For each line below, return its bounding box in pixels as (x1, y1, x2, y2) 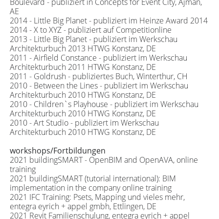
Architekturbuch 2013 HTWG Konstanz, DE (9, 43, 156, 54)
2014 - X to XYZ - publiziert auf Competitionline (9, 24, 172, 35)
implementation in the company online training (9, 182, 172, 193)
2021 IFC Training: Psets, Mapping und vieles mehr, (9, 191, 185, 202)
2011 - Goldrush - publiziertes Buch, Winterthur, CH (9, 70, 188, 82)
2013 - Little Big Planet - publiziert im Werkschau (9, 33, 177, 44)
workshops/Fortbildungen (9, 145, 106, 156)
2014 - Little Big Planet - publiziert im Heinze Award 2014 (9, 15, 208, 26)
